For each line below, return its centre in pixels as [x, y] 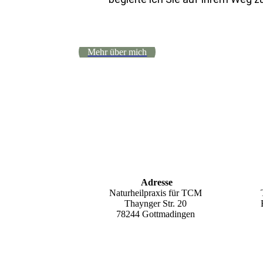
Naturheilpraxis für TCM [155, 193]
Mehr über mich [117, 52]
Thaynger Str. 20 [155, 203]
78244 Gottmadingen [155, 214]
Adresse [155, 182]
